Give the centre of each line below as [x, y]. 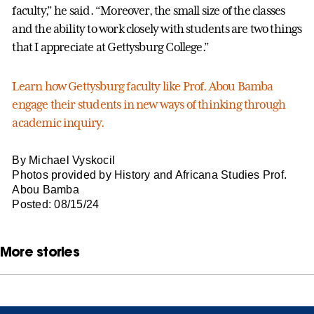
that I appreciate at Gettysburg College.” [110, 47]
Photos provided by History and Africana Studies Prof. [150, 175]
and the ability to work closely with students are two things [157, 28]
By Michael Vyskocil [64, 160]
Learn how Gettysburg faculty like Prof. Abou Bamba [143, 86]
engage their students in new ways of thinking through [149, 104]
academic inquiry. [58, 122]
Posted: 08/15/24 [56, 204]
